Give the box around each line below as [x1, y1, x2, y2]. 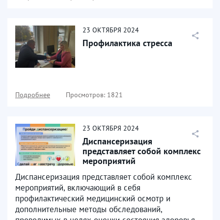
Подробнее [15, 90, 50, 99]
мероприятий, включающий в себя [15, 182, 140, 193]
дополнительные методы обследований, [15, 204, 162, 215]
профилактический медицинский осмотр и [15, 193, 170, 204]
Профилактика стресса [82, 37, 172, 49]
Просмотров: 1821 [66, 90, 123, 99]
